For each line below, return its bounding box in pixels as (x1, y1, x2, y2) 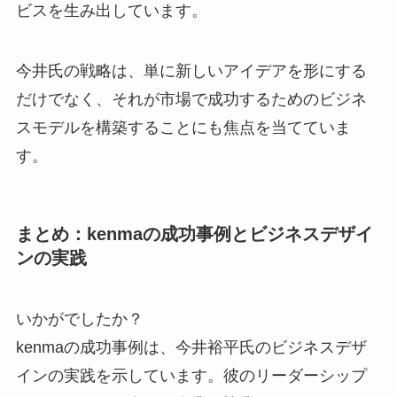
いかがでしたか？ (15, 310, 144, 329)
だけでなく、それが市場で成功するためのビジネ (15, 90, 367, 108)
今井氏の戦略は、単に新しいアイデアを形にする (15, 61, 367, 80)
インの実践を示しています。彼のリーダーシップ (15, 367, 367, 385)
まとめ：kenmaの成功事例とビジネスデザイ (15, 223, 373, 244)
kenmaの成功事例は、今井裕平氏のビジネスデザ (15, 339, 367, 357)
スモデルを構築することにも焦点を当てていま (15, 118, 351, 136)
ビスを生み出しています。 (15, 2, 207, 20)
